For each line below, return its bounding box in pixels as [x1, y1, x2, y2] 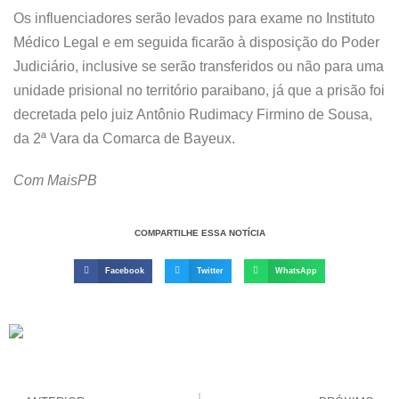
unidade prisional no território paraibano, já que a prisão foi [13, 83, 385, 98]
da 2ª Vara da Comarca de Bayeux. [13, 131, 235, 146]
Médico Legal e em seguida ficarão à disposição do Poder [13, 35, 379, 50]
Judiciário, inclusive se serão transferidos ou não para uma [13, 59, 384, 74]
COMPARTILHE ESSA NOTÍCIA [134, 228, 265, 238]
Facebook [105, 265, 145, 275]
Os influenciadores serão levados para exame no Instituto [13, 11, 375, 26]
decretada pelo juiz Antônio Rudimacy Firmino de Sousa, [13, 107, 372, 122]
